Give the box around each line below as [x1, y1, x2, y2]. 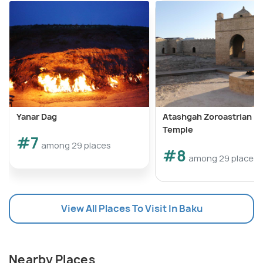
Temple [163, 124, 193, 136]
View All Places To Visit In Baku [60, 202, 203, 215]
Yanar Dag [16, 111, 57, 123]
